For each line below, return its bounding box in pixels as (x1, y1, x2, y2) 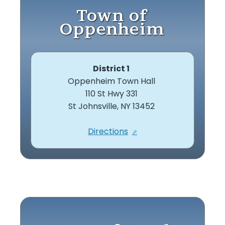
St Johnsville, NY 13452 (68, 100, 157, 112)
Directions (87, 125, 128, 137)
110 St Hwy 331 (85, 87, 140, 99)
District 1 (93, 62, 130, 74)
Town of (76, 5, 149, 25)
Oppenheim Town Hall (67, 75, 157, 87)
